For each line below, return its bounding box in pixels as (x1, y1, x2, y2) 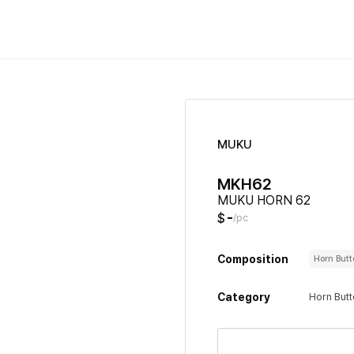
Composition (217, 252, 288, 265)
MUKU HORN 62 (217, 193, 311, 208)
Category (217, 291, 270, 303)
